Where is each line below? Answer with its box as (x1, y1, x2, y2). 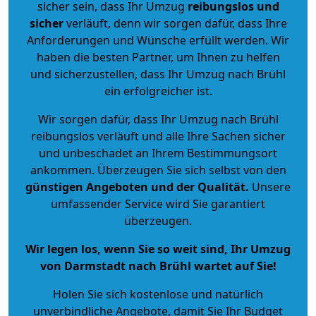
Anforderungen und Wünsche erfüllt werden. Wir (27, 32, 289, 48)
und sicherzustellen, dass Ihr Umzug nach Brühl (30, 66, 286, 82)
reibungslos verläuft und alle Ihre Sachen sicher (30, 128, 286, 144)
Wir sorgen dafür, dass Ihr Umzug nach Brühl (37, 111, 279, 127)
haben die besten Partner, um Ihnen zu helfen (36, 49, 280, 65)
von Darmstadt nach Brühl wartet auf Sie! (39, 257, 276, 274)
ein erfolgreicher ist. (104, 83, 212, 99)
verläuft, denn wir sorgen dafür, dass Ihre (63, 15, 287, 31)
